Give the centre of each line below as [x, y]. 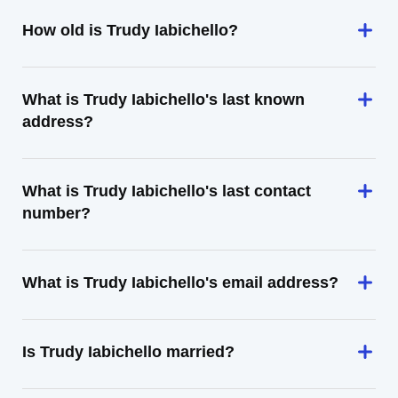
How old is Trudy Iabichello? [130, 30]
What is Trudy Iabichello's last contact [167, 191]
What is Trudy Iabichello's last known [163, 99]
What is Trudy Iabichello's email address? [180, 283]
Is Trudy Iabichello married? [128, 352]
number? [56, 213]
